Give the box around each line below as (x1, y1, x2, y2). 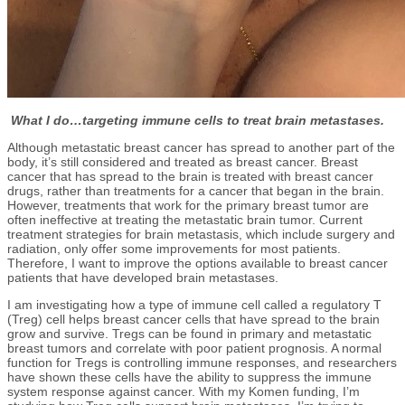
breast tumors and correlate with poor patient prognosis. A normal (7, 340, 381, 355)
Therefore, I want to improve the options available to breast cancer (7, 255, 388, 270)
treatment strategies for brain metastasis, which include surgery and (7, 226, 395, 241)
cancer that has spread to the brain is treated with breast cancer (7, 168, 373, 184)
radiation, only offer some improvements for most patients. (7, 240, 341, 256)
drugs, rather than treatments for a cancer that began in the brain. (7, 183, 384, 198)
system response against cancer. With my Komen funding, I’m (7, 383, 360, 399)
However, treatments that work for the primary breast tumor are (7, 197, 369, 212)
